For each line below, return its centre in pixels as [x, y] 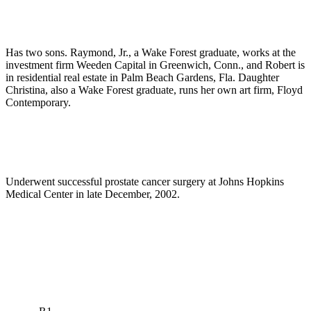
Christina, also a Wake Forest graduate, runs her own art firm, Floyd [154, 90]
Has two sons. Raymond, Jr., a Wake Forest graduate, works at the [151, 53]
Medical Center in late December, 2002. [93, 194]
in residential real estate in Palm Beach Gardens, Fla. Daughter [142, 78]
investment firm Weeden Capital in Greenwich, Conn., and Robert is [155, 65]
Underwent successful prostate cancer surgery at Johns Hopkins [145, 182]
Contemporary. [38, 103]
